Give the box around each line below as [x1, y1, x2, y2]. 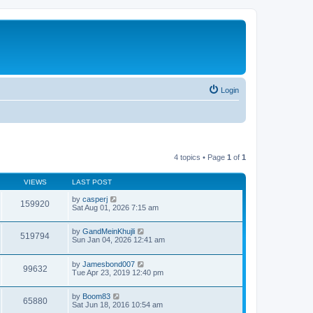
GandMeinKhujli [82, 227, 135, 236]
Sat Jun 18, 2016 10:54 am [72, 300, 163, 310]
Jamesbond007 [82, 259, 135, 268]
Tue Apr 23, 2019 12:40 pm [72, 268, 163, 277]
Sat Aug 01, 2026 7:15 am [72, 203, 159, 212]
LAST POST [72, 177, 112, 186]
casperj [82, 194, 108, 203]
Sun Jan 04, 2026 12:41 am [72, 235, 165, 245]
